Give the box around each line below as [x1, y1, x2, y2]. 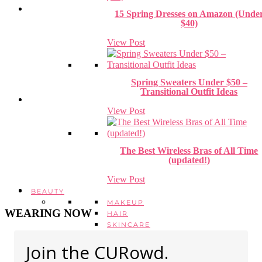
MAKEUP [107, 198, 144, 206]
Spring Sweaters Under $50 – [131, 77, 247, 87]
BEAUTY [31, 187, 64, 195]
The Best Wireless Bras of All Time [120, 146, 258, 156]
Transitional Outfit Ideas [140, 87, 238, 96]
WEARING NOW [5, 206, 92, 219]
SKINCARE [107, 220, 150, 229]
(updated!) [168, 155, 210, 165]
